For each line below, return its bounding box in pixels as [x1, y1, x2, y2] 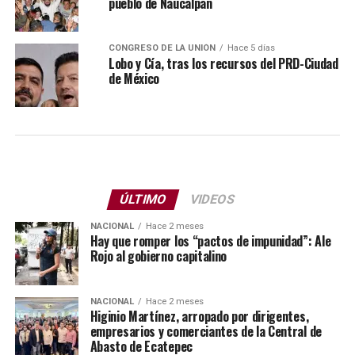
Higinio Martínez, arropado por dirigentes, [90, 307, 309, 326]
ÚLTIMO [118, 192, 170, 208]
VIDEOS [189, 192, 238, 208]
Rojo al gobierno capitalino [90, 246, 227, 266]
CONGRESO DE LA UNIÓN [108, 43, 216, 54]
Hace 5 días [227, 43, 275, 54]
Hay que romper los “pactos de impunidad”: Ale [90, 231, 331, 251]
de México [108, 69, 159, 89]
